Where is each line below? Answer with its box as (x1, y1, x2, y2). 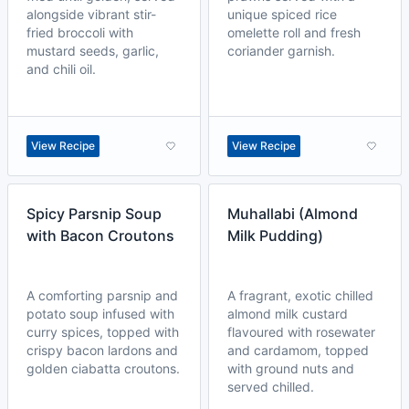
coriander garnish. (227, 43, 335, 58)
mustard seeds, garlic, (26, 43, 159, 58)
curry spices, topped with (26, 324, 179, 340)
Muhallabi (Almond (227, 204, 358, 223)
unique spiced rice (227, 6, 337, 22)
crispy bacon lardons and (26, 342, 178, 358)
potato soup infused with (26, 306, 174, 321)
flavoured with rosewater (227, 324, 375, 340)
